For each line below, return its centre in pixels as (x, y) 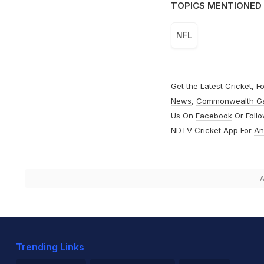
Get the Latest (198, 86)
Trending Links (50, 247)
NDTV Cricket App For (212, 130)
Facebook (214, 115)
